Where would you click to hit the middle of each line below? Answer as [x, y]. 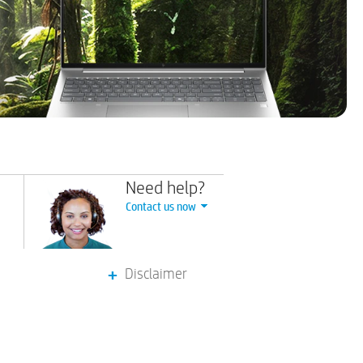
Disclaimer [156, 274]
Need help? [165, 188]
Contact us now [161, 206]
